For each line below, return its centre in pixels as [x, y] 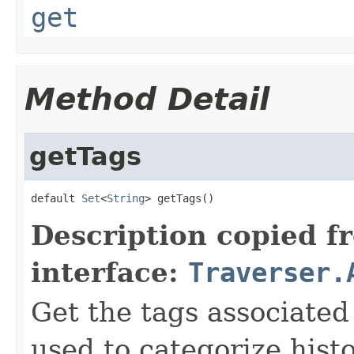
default [56, 198]
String [126, 198]
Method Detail [147, 99]
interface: [109, 272]
